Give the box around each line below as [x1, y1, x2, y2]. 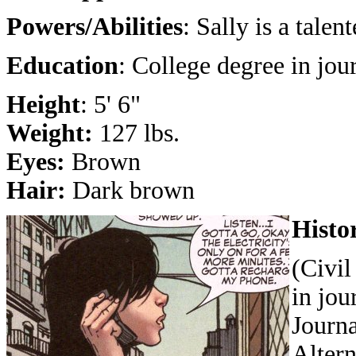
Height [6, 91, 80, 118]
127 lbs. [93, 119, 180, 147]
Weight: [6, 119, 93, 147]
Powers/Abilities [6, 13, 183, 41]
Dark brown [72, 176, 195, 204]
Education [6, 52, 118, 79]
